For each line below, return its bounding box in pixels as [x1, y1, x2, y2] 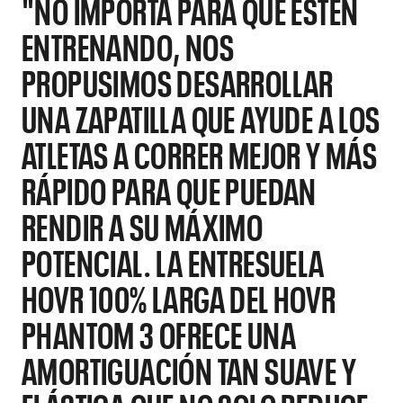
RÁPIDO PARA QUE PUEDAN [22, 166, 317, 211]
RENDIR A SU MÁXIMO [22, 202, 264, 247]
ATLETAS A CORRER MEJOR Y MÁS [22, 130, 378, 175]
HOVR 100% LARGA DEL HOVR [22, 274, 336, 319]
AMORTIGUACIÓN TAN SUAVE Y [22, 346, 356, 391]
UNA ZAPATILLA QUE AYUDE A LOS [22, 94, 381, 139]
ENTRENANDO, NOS [22, 22, 234, 67]
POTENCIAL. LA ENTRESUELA [22, 238, 325, 283]
